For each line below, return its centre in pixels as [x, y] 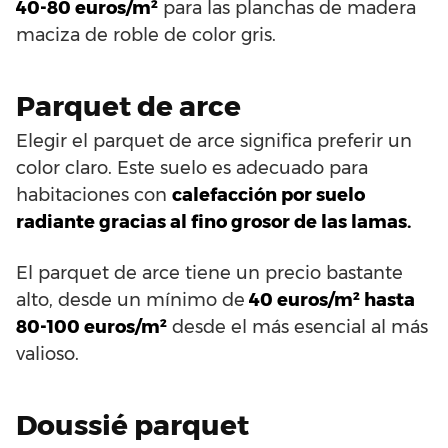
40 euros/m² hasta [330, 299]
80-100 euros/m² [91, 326]
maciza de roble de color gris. [146, 34]
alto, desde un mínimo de [130, 299]
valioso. [47, 353]
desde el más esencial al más [297, 326]
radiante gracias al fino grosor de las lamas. [213, 221]
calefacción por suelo [268, 194]
